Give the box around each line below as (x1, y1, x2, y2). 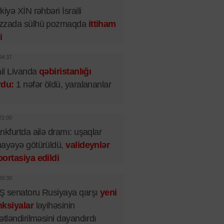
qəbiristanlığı (38, 66, 91, 76)
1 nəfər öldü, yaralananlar (13, 79, 111, 89)
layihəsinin (33, 200, 75, 210)
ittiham (88, 19, 116, 29)
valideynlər (65, 140, 110, 150)
